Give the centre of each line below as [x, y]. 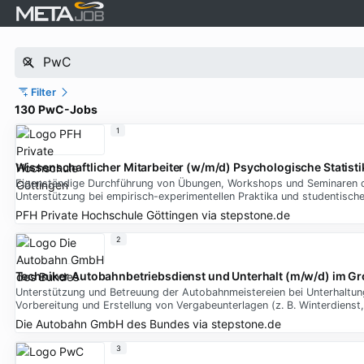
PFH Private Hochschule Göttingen [106, 214]
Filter [44, 92]
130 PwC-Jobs [56, 109]
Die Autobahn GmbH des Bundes [102, 323]
